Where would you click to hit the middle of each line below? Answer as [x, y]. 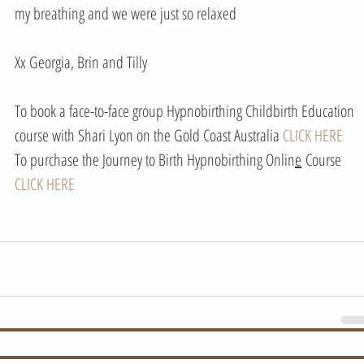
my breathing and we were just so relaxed [127, 13]
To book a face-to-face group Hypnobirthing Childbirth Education [186, 110]
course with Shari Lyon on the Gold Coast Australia [149, 135]
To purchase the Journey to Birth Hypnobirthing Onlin [155, 159]
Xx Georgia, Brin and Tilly [82, 62]
